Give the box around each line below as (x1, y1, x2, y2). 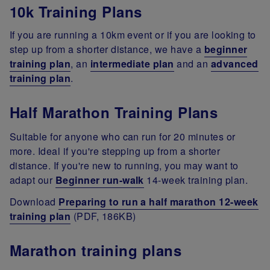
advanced (210, 57, 259, 71)
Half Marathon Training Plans (10, 102, 218, 123)
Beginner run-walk (55, 173, 144, 187)
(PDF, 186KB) (71, 209, 139, 224)
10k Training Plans (10, 1, 142, 22)
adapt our (10, 173, 55, 187)
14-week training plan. (143, 173, 248, 187)
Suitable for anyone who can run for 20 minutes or (10, 130, 236, 144)
